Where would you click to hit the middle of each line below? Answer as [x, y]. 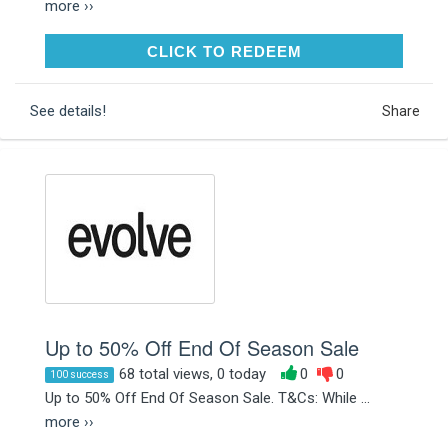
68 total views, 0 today [192, 373]
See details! [68, 110]
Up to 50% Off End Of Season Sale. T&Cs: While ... [207, 397]
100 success [79, 374]
